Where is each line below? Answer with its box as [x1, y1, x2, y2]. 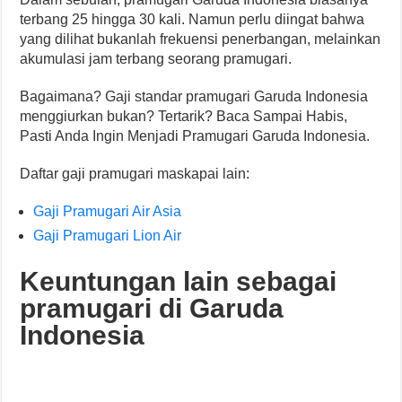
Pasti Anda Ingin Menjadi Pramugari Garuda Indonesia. [20, 127, 371, 144]
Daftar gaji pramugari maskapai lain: [20, 165, 250, 181]
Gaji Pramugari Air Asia [33, 203, 182, 219]
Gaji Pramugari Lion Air [33, 227, 182, 243]
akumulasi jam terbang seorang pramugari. [20, 50, 293, 66]
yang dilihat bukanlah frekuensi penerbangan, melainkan [20, 31, 381, 47]
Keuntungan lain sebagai [20, 266, 337, 296]
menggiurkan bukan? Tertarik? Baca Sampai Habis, [20, 108, 348, 124]
